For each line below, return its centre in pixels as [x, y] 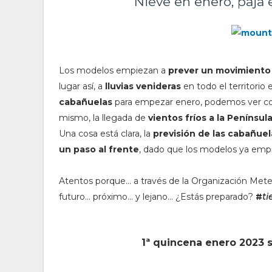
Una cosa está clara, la [106, 134]
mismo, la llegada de [104, 118]
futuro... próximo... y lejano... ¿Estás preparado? [157, 197]
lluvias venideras [143, 86]
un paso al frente [99, 149]
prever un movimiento [219, 70]
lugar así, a [82, 86]
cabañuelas [87, 102]
